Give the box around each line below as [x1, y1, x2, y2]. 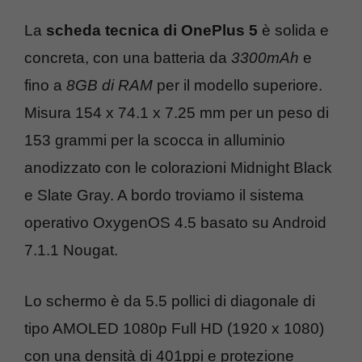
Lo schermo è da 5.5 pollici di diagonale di [24, 292, 315, 309]
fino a [24, 77, 66, 95]
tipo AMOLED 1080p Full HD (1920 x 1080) [24, 319, 324, 337]
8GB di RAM [66, 77, 153, 95]
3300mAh [231, 49, 299, 67]
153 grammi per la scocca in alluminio [24, 132, 285, 149]
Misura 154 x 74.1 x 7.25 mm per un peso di [24, 104, 329, 122]
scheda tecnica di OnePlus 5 [46, 22, 258, 40]
